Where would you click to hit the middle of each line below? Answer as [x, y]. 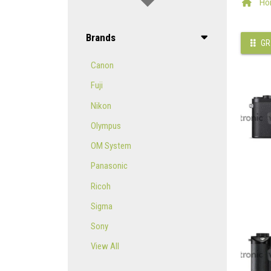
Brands [101, 37]
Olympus [106, 126]
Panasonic [109, 166]
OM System [111, 146]
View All [105, 247]
